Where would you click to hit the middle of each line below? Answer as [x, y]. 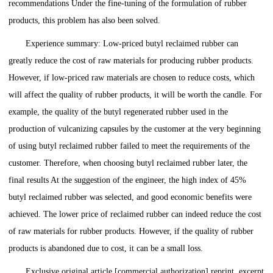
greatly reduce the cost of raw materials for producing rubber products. [131, 61]
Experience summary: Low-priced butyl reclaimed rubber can [132, 44]
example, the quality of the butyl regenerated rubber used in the [119, 112]
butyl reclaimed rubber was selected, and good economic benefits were [130, 197]
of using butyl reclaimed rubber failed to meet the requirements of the [129, 146]
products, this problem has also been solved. [85, 21]
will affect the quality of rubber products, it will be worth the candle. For [136, 95]
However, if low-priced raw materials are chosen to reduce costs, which [132, 78]
